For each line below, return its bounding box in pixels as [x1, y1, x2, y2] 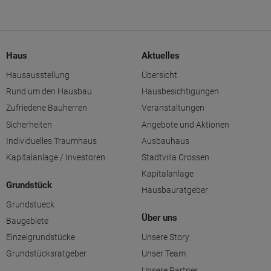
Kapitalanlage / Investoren [6, 152, 105, 162]
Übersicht [142, 70, 177, 80]
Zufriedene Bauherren [6, 103, 87, 113]
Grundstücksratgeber [6, 249, 87, 259]
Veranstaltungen [142, 103, 204, 113]
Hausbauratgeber [142, 185, 208, 195]
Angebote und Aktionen [142, 119, 229, 129]
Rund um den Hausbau [6, 87, 92, 97]
